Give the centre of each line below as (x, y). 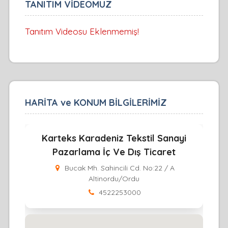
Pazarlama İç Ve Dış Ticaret (114, 152)
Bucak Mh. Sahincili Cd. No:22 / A (120, 168)
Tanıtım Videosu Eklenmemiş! (82, 32)
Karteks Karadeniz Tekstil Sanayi (114, 138)
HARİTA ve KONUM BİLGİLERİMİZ (96, 103)
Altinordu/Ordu (114, 179)
